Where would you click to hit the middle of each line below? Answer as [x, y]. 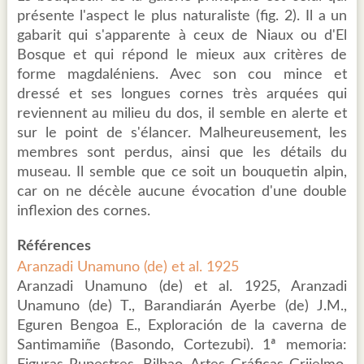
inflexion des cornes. [83, 212]
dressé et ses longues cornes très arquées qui [182, 95]
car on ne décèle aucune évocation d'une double [182, 192]
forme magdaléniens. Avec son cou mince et [182, 75]
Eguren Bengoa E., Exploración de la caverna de [182, 326]
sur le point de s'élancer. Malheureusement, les [182, 134]
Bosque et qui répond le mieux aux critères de [182, 56]
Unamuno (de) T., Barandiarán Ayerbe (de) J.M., [182, 307]
